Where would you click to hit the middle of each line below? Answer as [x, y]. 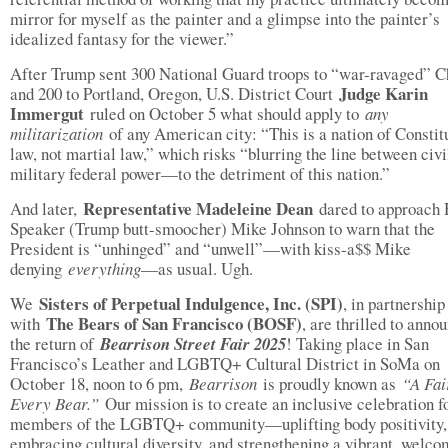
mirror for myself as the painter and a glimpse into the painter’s [225, 18]
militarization [59, 133]
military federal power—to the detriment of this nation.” [203, 173]
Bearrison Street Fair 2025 [193, 343]
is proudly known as [332, 383]
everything [104, 268]
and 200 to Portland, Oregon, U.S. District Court [174, 93]
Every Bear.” [57, 403]
